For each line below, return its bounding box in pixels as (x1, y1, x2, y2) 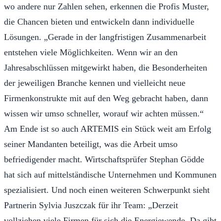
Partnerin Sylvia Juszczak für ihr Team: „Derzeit (4, 200, 178, 210)
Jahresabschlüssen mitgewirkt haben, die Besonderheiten (4, 62, 207, 73)
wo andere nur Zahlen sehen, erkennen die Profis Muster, (4, 1, 209, 11)
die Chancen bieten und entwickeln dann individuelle (4, 16, 194, 27)
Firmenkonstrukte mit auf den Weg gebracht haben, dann (4, 93, 208, 103)
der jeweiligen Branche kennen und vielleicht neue (4, 77, 185, 88)
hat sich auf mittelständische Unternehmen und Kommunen (4, 169, 217, 180)
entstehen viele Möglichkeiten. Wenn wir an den (4, 47, 178, 57)
